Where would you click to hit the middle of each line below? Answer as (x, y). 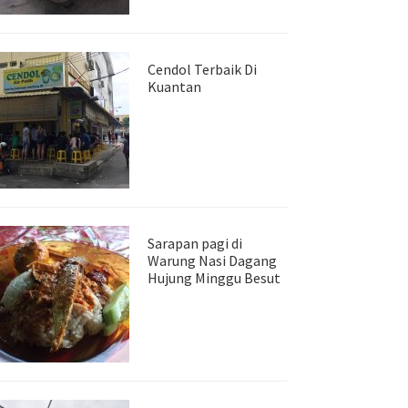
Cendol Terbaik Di (202, 69)
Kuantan (174, 87)
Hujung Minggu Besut (214, 278)
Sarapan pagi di (195, 243)
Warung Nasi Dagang (212, 260)
